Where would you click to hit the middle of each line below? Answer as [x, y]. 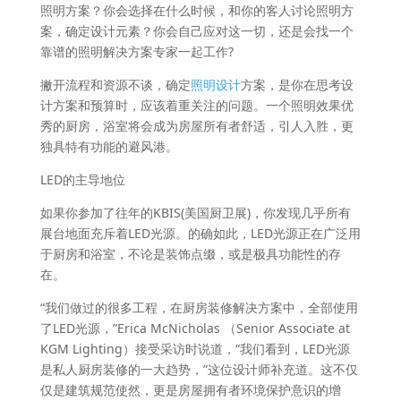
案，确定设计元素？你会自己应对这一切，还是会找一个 [196, 31]
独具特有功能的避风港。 [109, 146]
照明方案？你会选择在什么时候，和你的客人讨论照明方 [196, 10]
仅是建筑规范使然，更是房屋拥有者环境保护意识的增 [190, 390]
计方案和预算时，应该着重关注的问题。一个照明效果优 [196, 105]
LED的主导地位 [82, 179]
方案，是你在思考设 [297, 85]
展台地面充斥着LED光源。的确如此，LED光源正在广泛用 [200, 233]
